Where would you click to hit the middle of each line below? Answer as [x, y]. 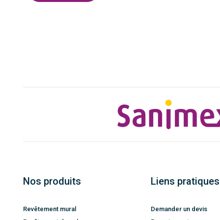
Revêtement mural [50, 209]
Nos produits [52, 181]
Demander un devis [179, 209]
